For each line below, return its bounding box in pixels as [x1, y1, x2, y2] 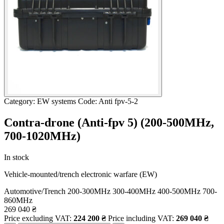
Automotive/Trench [4, 186, 65, 195]
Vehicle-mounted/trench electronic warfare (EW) [4, 169, 157, 178]
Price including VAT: [108, 213, 176, 222]
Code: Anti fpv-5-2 [78, 97, 138, 105]
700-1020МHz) [4, 129, 80, 142]
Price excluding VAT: [4, 213, 73, 222]
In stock [4, 152, 29, 161]
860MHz [4, 195, 32, 204]
